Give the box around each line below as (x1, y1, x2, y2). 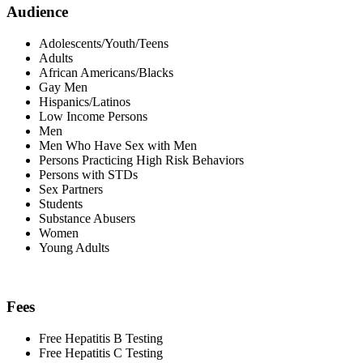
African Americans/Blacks (39, 66, 173, 80)
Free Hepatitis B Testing (39, 331, 163, 345)
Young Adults (39, 241, 109, 255)
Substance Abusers (39, 211, 135, 226)
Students (39, 197, 83, 211)
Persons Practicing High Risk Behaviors (39, 153, 244, 168)
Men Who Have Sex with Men (39, 139, 197, 153)
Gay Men (39, 80, 88, 95)
